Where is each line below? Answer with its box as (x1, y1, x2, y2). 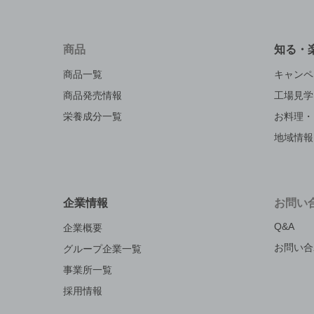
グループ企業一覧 (63, 243, 142, 255)
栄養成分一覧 (63, 111, 122, 123)
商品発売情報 (63, 90, 122, 102)
